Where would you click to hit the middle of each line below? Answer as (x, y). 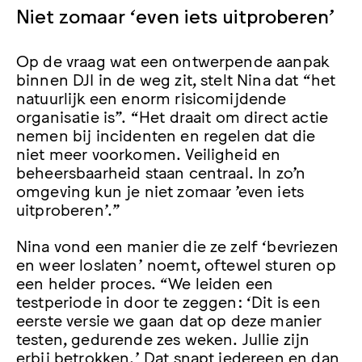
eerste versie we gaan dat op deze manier (169, 320)
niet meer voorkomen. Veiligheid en (149, 152)
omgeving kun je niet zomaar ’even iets (160, 189)
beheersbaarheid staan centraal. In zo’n (161, 171)
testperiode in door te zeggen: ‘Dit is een (168, 301)
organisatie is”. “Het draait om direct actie (173, 115)
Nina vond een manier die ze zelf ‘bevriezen (177, 245)
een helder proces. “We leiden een (145, 282)
